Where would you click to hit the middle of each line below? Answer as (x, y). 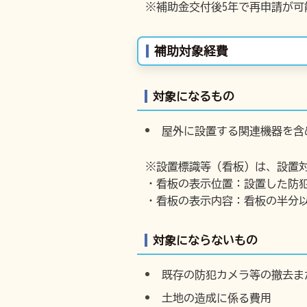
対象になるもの (194, 96)
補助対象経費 (191, 51)
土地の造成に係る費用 (217, 298)
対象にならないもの (205, 240)
